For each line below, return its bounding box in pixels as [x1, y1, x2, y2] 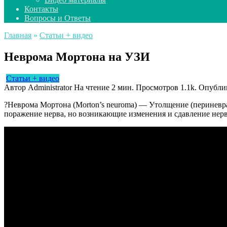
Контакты [24, 5, 58, 13]
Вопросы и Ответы [24, 14, 91, 22]
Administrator [26, 83, 72, 92]
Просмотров [136, 83, 178, 92]
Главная [4, 31, 31, 40]
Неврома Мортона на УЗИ [4, 50, 150, 63]
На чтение [74, 83, 109, 92]
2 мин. [109, 83, 134, 92]
